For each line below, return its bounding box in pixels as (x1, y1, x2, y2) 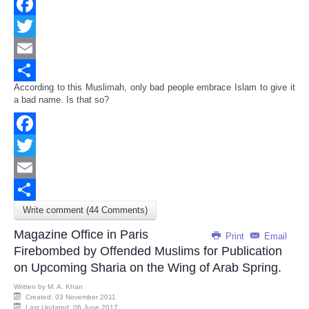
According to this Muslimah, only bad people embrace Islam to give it (14, 82, 295, 93)
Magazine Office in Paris (14, 228, 148, 242)
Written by (14, 283, 48, 291)
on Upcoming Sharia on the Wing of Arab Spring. (14, 261, 281, 275)
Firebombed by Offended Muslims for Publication (14, 244, 282, 259)
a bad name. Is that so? (14, 94, 109, 106)
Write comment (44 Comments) (23, 205, 148, 216)
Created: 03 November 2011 (26, 293, 116, 301)
